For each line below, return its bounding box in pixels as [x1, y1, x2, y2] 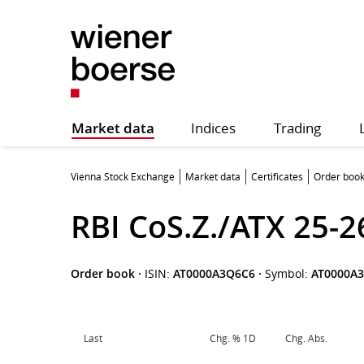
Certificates [251, 170, 303, 184]
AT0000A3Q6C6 [173, 266, 255, 281]
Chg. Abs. [285, 331, 327, 345]
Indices [190, 119, 236, 137]
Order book [71, 266, 135, 281]
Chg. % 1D [210, 331, 256, 345]
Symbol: [265, 266, 311, 281]
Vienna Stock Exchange [71, 170, 175, 184]
